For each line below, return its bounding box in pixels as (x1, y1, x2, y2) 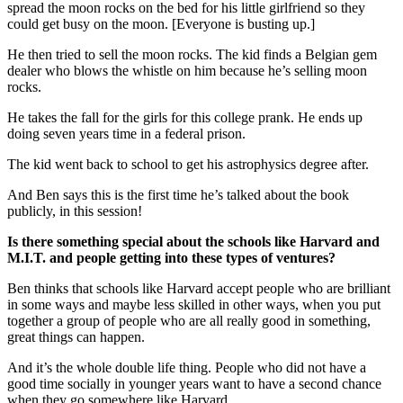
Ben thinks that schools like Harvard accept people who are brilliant (7, 280, 390, 296)
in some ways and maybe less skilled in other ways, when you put (7, 296, 381, 312)
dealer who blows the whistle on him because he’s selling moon (7, 62, 367, 78)
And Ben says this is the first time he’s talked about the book (7, 186, 349, 202)
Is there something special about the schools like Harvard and (7, 233, 380, 249)
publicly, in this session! (7, 202, 142, 219)
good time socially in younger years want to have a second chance (7, 375, 381, 391)
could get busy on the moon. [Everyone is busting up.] (7, 15, 315, 31)
